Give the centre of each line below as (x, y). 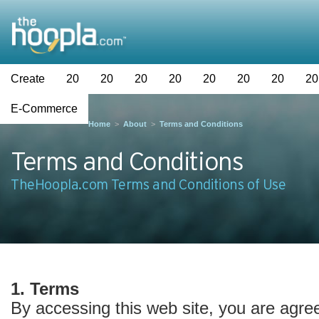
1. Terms (45, 289)
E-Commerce (44, 109)
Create (28, 79)
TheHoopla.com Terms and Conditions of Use (148, 184)
